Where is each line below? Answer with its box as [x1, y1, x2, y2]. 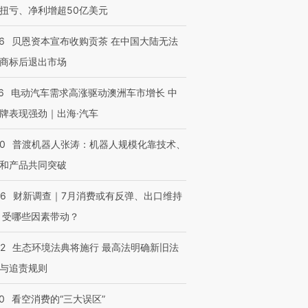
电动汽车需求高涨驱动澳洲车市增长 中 [11, 87, 177, 98]
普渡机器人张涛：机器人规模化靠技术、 [12, 138, 186, 150]
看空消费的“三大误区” [12, 293, 105, 305]
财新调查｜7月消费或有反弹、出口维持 [13, 190, 182, 201]
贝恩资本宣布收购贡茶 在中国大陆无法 [12, 35, 178, 47]
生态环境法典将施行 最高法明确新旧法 [12, 241, 179, 253]
